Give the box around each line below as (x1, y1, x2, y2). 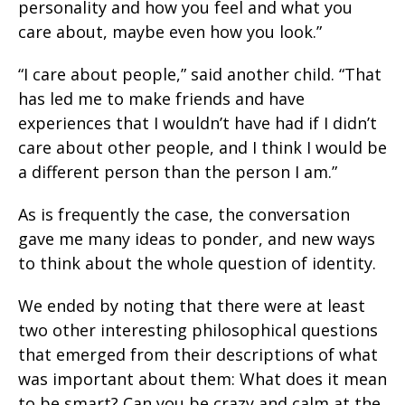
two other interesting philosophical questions (18, 319, 378, 342)
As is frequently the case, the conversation (18, 203, 350, 226)
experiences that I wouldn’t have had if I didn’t (18, 112, 377, 135)
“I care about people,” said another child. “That (18, 63, 381, 86)
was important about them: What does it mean (18, 368, 387, 391)
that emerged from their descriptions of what (18, 344, 378, 366)
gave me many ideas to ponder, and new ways (18, 228, 375, 250)
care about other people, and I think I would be (18, 137, 387, 159)
